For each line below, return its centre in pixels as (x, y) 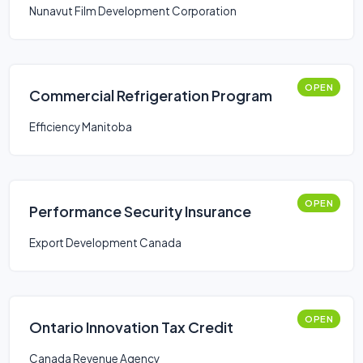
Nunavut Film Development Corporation (133, 11)
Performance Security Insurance (140, 211)
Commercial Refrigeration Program (151, 95)
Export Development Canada (105, 243)
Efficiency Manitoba (81, 127)
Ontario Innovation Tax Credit (131, 327)
